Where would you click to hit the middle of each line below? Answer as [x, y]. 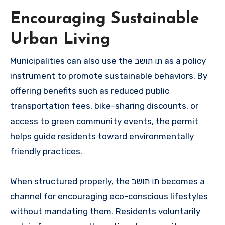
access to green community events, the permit [104, 121]
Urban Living [60, 39]
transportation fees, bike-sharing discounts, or [104, 106]
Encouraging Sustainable [105, 19]
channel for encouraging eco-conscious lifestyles [109, 196]
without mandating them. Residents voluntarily [105, 211]
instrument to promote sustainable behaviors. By [109, 76]
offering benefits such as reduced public [90, 91]
